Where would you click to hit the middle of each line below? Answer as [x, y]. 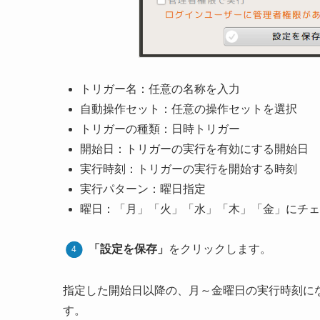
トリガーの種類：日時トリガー [160, 129]
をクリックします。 [220, 249]
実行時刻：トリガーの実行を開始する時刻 [189, 169]
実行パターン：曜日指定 [143, 189]
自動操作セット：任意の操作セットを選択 [189, 109]
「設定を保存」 [129, 249]
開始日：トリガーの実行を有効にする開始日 [194, 149]
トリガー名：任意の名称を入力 [160, 89]
